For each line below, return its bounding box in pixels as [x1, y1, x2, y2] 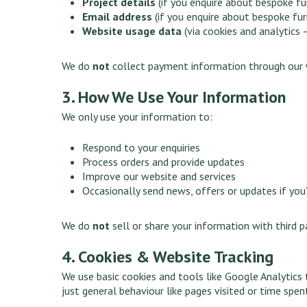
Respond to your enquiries [82, 140, 201, 154]
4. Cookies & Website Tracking [62, 245, 274, 267]
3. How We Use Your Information [62, 86, 286, 108]
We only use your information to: [62, 109, 213, 123]
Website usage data [82, 23, 182, 38]
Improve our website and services [82, 169, 236, 183]
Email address [82, 9, 153, 23]
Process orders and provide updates [82, 154, 245, 169]
